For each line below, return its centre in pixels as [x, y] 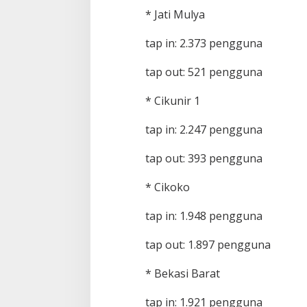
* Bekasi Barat [182, 274]
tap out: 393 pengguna [204, 159]
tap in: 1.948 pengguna [204, 216]
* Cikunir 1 [172, 101]
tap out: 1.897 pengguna [208, 245]
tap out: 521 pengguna [204, 72]
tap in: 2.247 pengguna [204, 130]
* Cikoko [167, 187]
